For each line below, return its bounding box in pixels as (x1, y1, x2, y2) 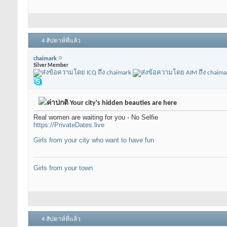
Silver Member (33, 62, 68, 68)
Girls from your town (33, 164, 93, 172)
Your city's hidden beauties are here (68, 99, 177, 107)
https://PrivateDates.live (33, 121, 104, 129)
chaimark (33, 55, 57, 62)
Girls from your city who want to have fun (33, 136, 154, 144)
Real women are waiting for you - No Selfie (33, 113, 158, 122)
